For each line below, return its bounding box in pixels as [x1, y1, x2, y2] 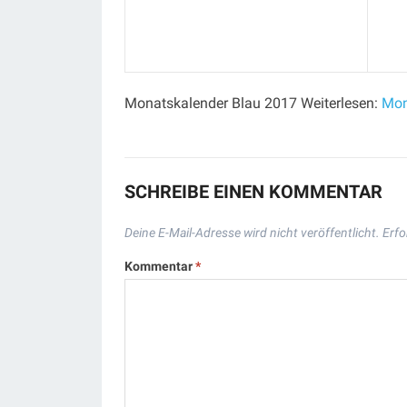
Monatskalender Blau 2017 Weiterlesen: [124, 94, 382, 112]
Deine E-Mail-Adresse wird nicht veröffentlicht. [124, 225, 380, 240]
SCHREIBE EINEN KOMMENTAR [124, 181, 382, 203]
